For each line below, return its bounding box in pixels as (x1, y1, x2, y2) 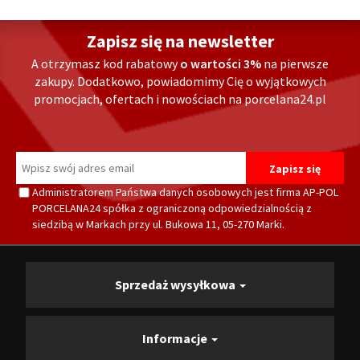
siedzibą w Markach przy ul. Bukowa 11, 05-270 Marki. (32, 217, 284, 232)
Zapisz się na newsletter (86, 30, 274, 53)
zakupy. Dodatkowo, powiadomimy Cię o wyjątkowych (34, 73, 326, 90)
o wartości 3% (180, 55, 264, 72)
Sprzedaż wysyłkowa (114, 276, 238, 293)
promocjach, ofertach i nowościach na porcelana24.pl (34, 91, 326, 108)
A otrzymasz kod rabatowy (31, 55, 180, 72)
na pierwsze (264, 55, 329, 72)
